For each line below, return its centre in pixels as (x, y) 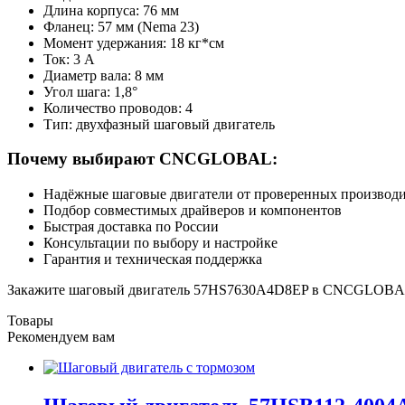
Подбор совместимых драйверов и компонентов (193, 210)
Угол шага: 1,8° (90, 91)
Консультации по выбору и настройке (160, 242)
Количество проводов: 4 (118, 108)
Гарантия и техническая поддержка (153, 259)
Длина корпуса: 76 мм (111, 10)
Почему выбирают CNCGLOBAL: (142, 159)
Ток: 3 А (69, 59)
